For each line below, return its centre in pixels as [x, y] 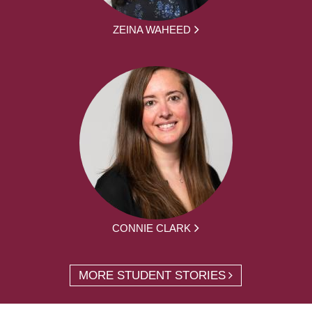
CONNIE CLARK [152, 228]
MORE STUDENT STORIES [153, 275]
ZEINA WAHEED [151, 29]
